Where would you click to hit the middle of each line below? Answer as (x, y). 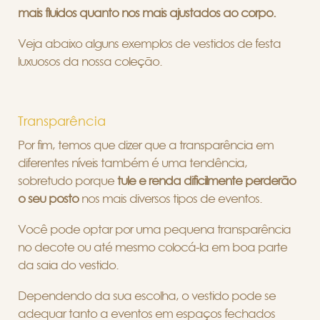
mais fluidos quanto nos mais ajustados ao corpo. (147, 13)
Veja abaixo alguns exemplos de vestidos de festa (149, 44)
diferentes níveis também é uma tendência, (132, 163)
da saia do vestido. (70, 265)
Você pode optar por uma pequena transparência (154, 229)
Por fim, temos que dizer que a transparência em (146, 145)
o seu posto (48, 199)
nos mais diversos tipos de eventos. (172, 199)
